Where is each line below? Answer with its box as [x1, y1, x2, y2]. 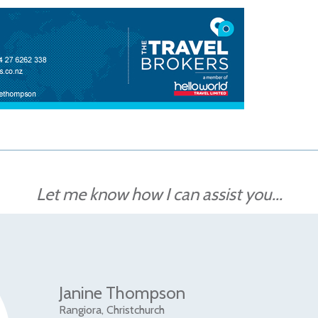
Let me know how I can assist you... [35, 184, 283, 204]
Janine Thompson [59, 283, 186, 303]
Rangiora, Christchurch [59, 303, 165, 317]
